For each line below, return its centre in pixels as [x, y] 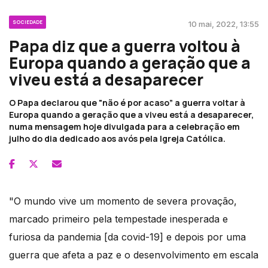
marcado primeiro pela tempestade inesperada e [118, 219]
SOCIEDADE [28, 22]
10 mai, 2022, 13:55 [224, 24]
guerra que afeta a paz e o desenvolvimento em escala [134, 255]
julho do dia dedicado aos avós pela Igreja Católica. [117, 139]
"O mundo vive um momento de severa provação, [123, 201]
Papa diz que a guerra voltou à [125, 46]
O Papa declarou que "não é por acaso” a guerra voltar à [127, 103]
